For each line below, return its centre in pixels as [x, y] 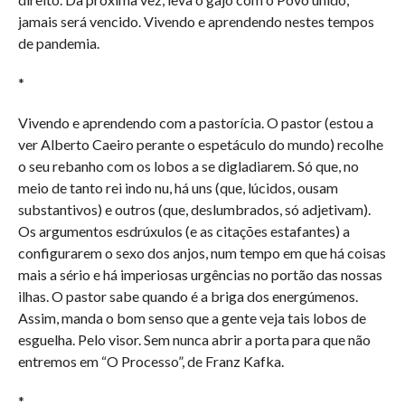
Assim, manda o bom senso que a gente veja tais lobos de [192, 318]
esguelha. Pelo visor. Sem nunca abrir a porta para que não [194, 339]
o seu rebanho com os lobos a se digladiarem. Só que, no [188, 166]
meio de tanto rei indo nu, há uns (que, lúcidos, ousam [178, 188]
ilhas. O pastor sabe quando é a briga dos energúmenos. [188, 296]
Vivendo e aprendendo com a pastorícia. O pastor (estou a [195, 122]
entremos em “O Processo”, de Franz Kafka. [151, 361]
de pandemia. [58, 43]
